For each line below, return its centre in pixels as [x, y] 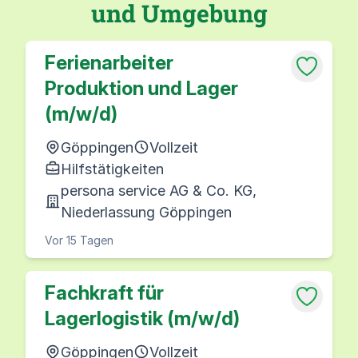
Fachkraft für [104, 292]
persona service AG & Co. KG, [159, 190]
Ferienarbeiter [109, 62]
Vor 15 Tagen [79, 240]
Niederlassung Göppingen [146, 212]
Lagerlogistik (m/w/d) [142, 318]
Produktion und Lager [141, 88]
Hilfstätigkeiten [112, 169]
